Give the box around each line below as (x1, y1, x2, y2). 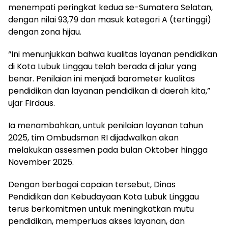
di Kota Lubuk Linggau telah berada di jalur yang (8, 61, 196, 73)
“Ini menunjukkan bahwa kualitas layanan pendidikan (8, 48, 217, 61)
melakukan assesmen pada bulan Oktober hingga (8, 144, 208, 156)
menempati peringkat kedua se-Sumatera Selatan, (8, 2, 213, 14)
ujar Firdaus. (8, 97, 55, 109)
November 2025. (8, 156, 74, 168)
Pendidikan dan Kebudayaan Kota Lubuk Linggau (8, 191, 199, 203)
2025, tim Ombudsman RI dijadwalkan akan (8, 132, 179, 144)
